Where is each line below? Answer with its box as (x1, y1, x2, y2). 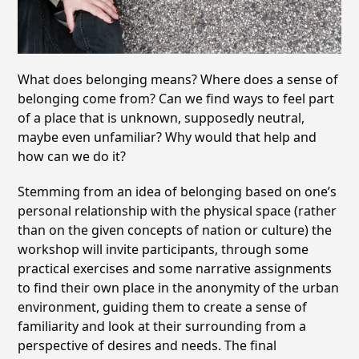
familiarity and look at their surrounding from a (18, 317, 307, 335)
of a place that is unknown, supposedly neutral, (18, 108, 305, 127)
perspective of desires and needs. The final (18, 336, 277, 354)
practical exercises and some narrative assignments (18, 259, 333, 277)
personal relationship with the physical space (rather (18, 201, 337, 220)
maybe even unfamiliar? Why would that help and (18, 127, 317, 146)
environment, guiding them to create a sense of (18, 297, 308, 316)
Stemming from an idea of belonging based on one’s (18, 182, 337, 200)
